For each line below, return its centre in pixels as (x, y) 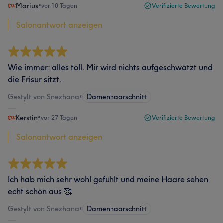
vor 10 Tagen (59, 6)
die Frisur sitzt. (35, 79)
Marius (27, 6)
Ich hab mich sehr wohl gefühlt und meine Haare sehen (108, 179)
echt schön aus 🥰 (40, 191)
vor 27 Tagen (59, 118)
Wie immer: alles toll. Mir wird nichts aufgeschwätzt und (110, 67)
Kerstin (27, 118)
